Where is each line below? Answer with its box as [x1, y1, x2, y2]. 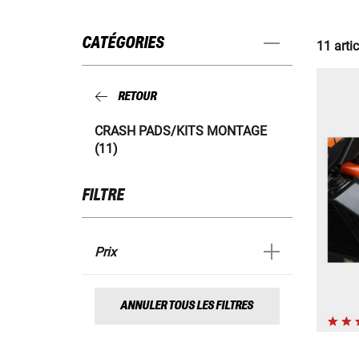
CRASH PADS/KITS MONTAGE [95, 123, 267, 139]
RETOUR [118, 90, 156, 104]
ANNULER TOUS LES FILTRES [120, 298, 254, 313]
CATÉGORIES [82, 34, 163, 53]
